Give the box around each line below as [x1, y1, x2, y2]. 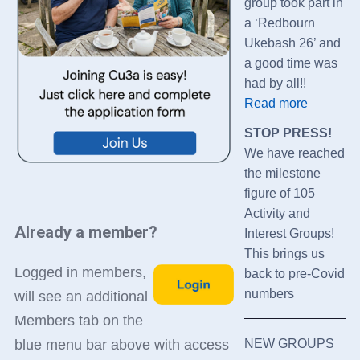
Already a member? [14, 223, 157, 243]
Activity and [243, 206, 310, 220]
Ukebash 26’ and [243, 35, 341, 50]
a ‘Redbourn [243, 15, 315, 30]
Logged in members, [14, 264, 146, 281]
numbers [243, 286, 294, 301]
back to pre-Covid [243, 266, 345, 280]
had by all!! [243, 76, 306, 90]
